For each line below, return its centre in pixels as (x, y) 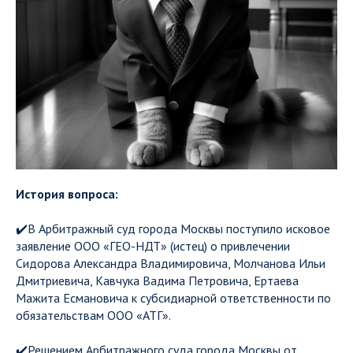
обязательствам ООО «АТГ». (93, 315)
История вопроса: (67, 194)
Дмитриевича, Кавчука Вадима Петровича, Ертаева (157, 281)
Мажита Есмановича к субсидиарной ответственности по (173, 298)
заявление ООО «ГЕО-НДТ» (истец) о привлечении (153, 246)
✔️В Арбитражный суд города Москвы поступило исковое (173, 229)
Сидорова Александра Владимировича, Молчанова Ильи (171, 263)
